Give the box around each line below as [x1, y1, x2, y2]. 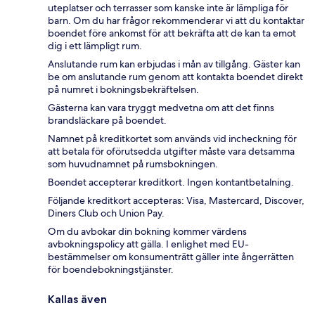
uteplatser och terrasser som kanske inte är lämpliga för [48, 1, 288, 15]
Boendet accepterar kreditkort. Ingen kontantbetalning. [48, 176, 294, 189]
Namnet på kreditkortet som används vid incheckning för [48, 132, 297, 146]
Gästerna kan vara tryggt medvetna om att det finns [48, 101, 274, 115]
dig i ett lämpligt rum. [48, 39, 142, 53]
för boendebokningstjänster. [48, 263, 174, 276]
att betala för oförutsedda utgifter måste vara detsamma [48, 145, 295, 158]
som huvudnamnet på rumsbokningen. [48, 157, 218, 171]
